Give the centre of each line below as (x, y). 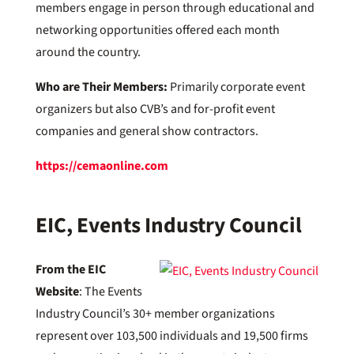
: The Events (110, 292)
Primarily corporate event (237, 87)
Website (57, 292)
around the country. (88, 52)
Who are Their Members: (102, 87)
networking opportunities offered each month (157, 30)
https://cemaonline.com (102, 166)
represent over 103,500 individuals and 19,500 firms (171, 336)
